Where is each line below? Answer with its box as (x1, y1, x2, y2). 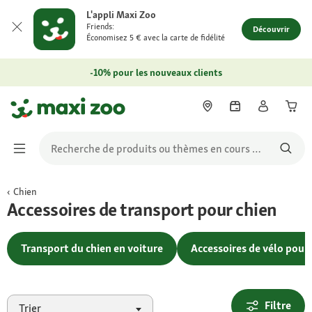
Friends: (86, 21, 114, 32)
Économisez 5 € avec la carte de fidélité (86, 32, 225, 43)
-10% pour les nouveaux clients (90, 66, 222, 79)
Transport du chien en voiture (21, 241, 163, 256)
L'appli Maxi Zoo (86, 8, 156, 21)
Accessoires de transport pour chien (7, 198, 277, 221)
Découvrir (253, 24, 290, 35)
